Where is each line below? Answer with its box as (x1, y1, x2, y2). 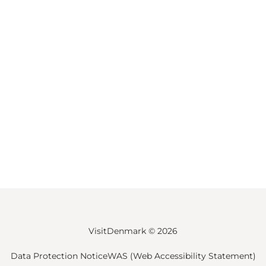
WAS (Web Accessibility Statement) (107, 251, 256, 262)
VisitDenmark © (88, 226, 157, 237)
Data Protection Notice (10, 251, 107, 262)
